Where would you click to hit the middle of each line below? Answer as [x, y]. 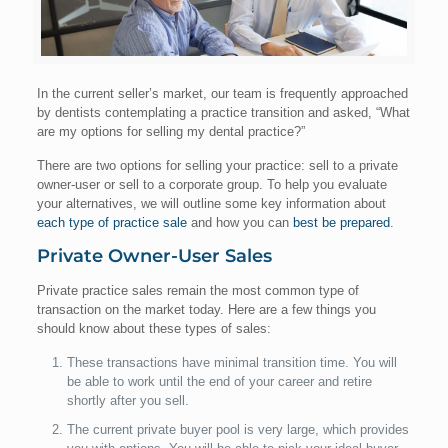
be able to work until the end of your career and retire [219, 382]
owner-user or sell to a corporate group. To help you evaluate [211, 185]
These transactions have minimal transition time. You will [231, 363]
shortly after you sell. [127, 401]
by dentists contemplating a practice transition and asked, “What [223, 113]
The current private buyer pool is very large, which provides [237, 430]
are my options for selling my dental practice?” [170, 132]
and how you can [239, 223]
